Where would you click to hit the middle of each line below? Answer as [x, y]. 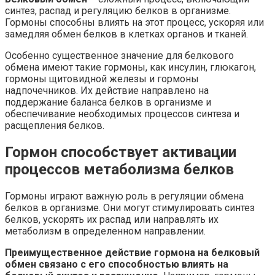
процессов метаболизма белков [119, 169]
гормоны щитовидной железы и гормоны [102, 79]
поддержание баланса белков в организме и [108, 102]
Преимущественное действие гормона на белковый [132, 252]
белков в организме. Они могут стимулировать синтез [130, 207]
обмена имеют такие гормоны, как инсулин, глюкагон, [130, 67]
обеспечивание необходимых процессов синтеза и [122, 114]
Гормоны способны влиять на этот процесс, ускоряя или [134, 22]
